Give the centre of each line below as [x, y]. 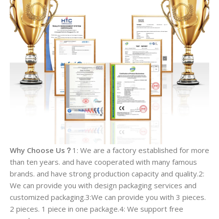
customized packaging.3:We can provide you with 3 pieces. [108, 197]
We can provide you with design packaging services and [103, 185]
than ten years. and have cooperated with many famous [103, 162]
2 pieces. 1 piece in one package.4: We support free [97, 208]
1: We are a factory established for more [141, 150]
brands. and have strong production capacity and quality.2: [107, 173]
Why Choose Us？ [41, 150]
